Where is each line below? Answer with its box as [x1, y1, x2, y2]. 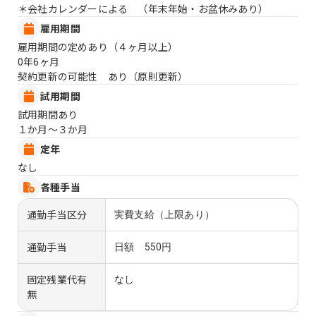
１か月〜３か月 [18, 122, 88, 137]
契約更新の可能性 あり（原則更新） [18, 69, 188, 84]
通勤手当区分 [27, 207, 87, 222]
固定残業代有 [27, 272, 87, 287]
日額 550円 [114, 241, 172, 253]
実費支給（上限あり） [114, 209, 214, 221]
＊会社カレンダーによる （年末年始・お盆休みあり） [18, 1, 268, 16]
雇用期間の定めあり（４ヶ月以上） [18, 39, 178, 54]
